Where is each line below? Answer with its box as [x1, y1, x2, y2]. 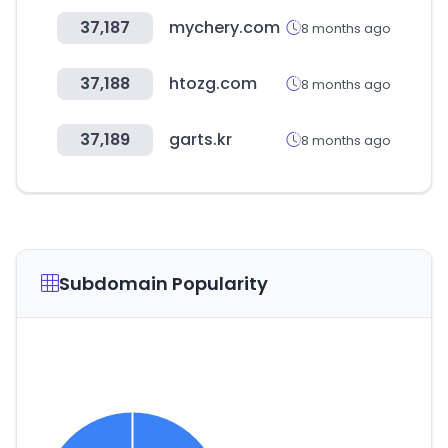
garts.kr [169, 128, 232, 151]
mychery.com [169, 16, 280, 39]
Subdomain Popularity [59, 271, 268, 296]
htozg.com [169, 72, 257, 95]
